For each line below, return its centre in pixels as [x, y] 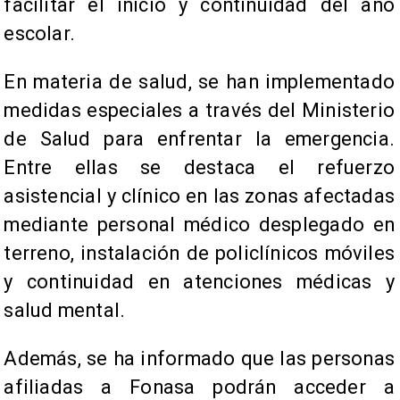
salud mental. [65, 310]
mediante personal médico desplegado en [199, 225]
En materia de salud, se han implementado [199, 82]
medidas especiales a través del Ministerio [199, 110]
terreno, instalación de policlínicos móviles [199, 253]
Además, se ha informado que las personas [199, 358]
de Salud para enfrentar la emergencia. [199, 139]
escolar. [40, 34]
